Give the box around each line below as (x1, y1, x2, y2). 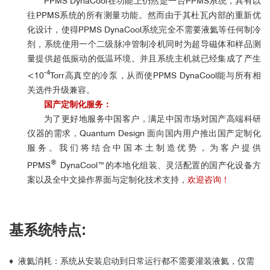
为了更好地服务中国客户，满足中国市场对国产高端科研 (44, 114, 261, 124)
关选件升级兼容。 (27, 85, 95, 95)
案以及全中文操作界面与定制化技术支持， (27, 174, 187, 184)
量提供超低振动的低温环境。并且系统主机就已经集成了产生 (27, 53, 261, 63)
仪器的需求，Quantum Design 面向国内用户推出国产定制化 (27, 128, 261, 139)
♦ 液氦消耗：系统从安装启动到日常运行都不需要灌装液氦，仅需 (9, 256, 254, 266)
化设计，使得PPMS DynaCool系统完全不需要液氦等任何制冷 (27, 24, 261, 34)
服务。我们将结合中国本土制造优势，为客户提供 (27, 143, 261, 153)
